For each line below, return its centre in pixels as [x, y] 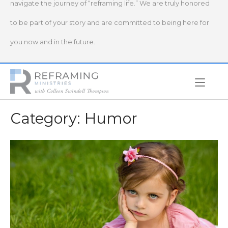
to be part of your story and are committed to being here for [110, 23]
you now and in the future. [53, 42]
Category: [47, 118]
